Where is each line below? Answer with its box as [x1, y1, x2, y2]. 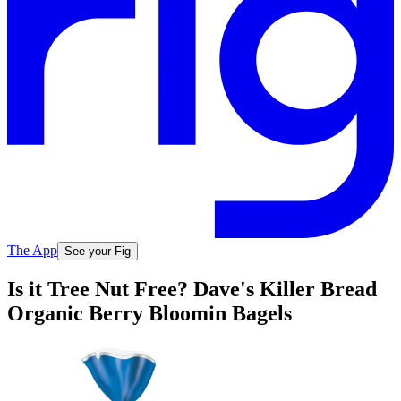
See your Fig [64, 243, 131, 258]
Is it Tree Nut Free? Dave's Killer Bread [7, 277, 377, 302]
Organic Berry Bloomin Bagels [7, 302, 292, 326]
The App [7, 242, 57, 258]
